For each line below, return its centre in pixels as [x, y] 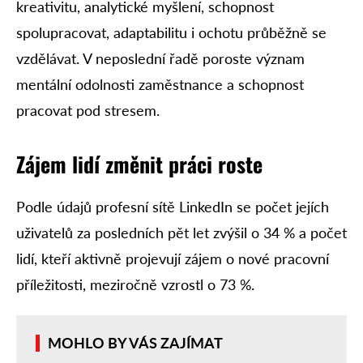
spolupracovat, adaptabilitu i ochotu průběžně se [171, 32]
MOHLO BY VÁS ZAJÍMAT [135, 343]
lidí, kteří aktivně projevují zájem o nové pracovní [173, 258]
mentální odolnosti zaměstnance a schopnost [160, 84]
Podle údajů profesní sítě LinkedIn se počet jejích [173, 206]
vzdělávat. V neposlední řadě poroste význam [160, 58]
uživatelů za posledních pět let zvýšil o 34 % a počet [181, 232]
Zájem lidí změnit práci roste [139, 164]
